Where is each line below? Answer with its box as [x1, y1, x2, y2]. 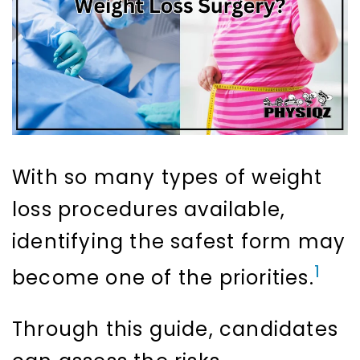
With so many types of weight [12, 164, 323, 191]
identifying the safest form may [12, 228, 346, 256]
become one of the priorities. [12, 264, 314, 292]
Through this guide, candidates [12, 316, 339, 343]
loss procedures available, [12, 196, 286, 223]
